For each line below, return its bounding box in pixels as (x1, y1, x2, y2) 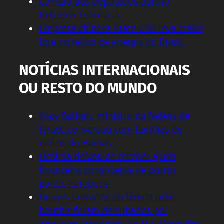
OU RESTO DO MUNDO (19, 79, 156, 97)
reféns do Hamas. (39, 137, 113, 149)
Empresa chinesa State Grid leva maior (39, 22, 203, 34)
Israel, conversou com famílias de (39, 123, 182, 135)
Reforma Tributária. (39, 9, 121, 21)
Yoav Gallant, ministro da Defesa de (39, 110, 189, 122)
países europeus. (39, 177, 110, 189)
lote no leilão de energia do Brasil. (39, 36, 185, 48)
